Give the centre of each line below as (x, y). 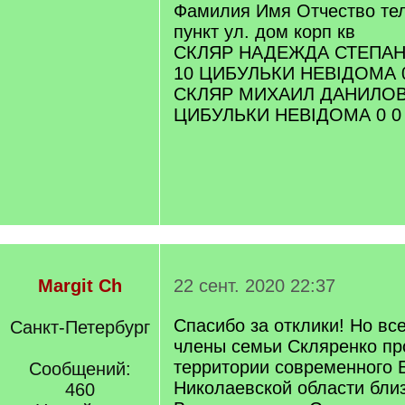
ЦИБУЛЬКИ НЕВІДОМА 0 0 (287, 115)
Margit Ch (80, 286)
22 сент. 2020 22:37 (254, 286)
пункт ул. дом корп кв (264, 32)
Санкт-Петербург (80, 327)
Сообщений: (80, 369)
